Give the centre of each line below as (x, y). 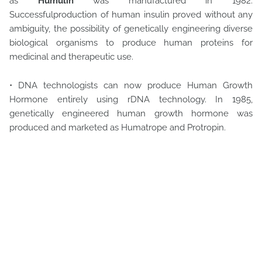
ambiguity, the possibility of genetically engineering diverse (131, 29)
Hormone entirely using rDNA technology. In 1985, (131, 99)
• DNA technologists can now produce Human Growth (131, 85)
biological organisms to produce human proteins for (131, 43)
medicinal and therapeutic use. (73, 57)
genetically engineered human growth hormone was (131, 113)
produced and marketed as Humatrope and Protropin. (119, 127)
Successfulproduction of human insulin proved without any (131, 15)
